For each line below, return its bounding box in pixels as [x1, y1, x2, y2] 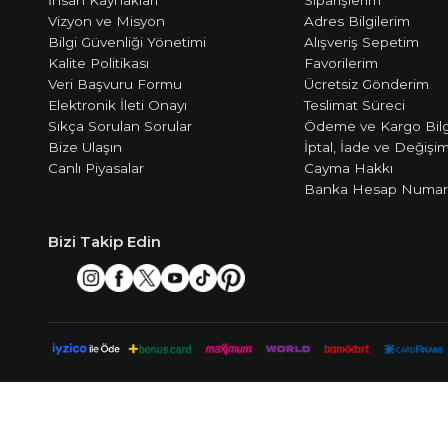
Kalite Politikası [48, 54, 150, 71]
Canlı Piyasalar [48, 159, 145, 176]
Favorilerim [303, 54, 378, 71]
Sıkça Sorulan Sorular [48, 117, 193, 134]
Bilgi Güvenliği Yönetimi [48, 33, 207, 50]
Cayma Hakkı [303, 159, 393, 176]
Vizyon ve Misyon [48, 12, 166, 29]
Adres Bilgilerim [303, 12, 410, 29]
